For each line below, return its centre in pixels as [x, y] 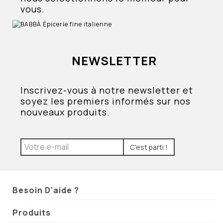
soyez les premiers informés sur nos [106, 101]
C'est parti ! [149, 147]
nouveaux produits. [65, 112]
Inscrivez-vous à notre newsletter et [107, 90]
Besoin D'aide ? [46, 190]
